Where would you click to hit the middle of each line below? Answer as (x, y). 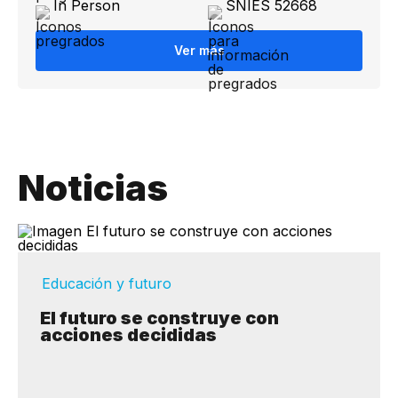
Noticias (93, 188)
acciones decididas (128, 335)
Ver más (199, 50)
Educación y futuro (107, 283)
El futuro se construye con (159, 318)
